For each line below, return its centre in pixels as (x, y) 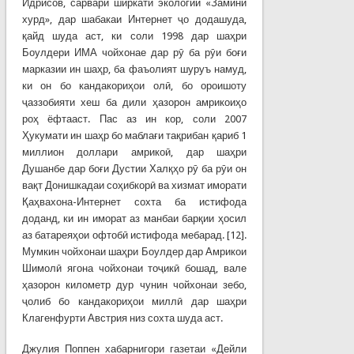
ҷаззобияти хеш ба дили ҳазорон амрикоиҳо (134, 102)
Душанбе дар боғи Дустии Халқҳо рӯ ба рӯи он (134, 168)
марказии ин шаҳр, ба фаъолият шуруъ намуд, (134, 69)
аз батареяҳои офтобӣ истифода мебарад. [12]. (134, 235)
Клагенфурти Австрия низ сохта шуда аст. (122, 318)
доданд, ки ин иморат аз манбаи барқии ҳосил (134, 218)
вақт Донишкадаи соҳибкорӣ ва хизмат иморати (134, 185)
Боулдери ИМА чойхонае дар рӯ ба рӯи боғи (134, 52)
